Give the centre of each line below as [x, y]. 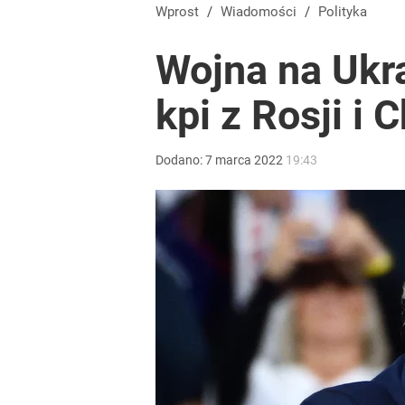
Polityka [347, 12]
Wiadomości [264, 12]
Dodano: [180, 160]
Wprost [183, 12]
